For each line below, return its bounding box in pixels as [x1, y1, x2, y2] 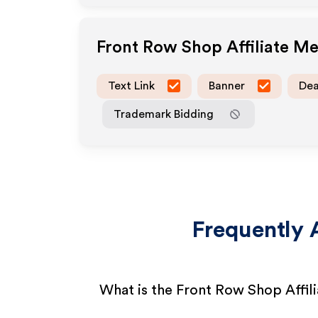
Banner [209, 79, 245, 92]
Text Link [108, 79, 155, 92]
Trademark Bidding [114, 108, 214, 120]
